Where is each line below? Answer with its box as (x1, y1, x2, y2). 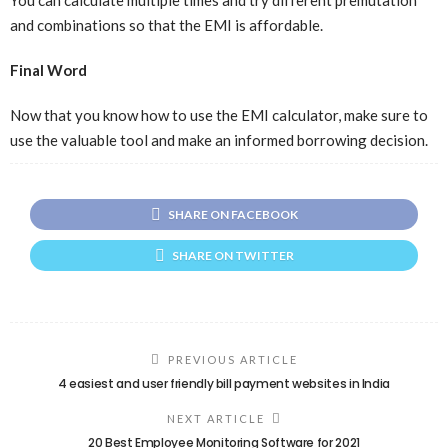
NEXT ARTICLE (166, 411, 265, 425)
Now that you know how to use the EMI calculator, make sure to (10, 105, 428, 124)
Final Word (10, 60, 87, 79)
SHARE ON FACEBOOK (167, 206, 298, 222)
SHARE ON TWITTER (171, 247, 294, 263)
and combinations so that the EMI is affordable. (10, 15, 323, 34)
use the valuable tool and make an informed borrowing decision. (10, 130, 428, 149)
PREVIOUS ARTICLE (167, 352, 298, 366)
